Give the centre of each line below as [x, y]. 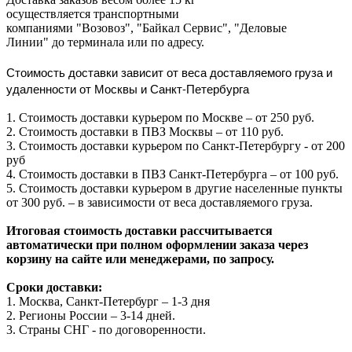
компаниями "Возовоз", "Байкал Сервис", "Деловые [147, 27]
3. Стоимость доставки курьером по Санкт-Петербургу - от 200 [176, 145]
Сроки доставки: [54, 287]
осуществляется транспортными [93, 13]
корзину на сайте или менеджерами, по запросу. [140, 258]
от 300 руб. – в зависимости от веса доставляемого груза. [159, 202]
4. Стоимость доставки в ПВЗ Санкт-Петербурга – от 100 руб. [172, 174]
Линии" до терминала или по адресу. [105, 42]
